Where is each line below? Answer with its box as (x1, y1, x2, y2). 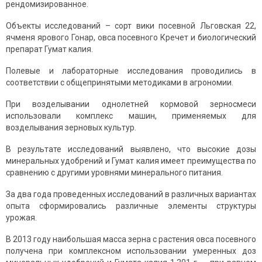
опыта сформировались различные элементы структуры (6, 201, 256, 211)
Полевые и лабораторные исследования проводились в (6, 66, 256, 76)
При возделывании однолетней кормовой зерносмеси (6, 99, 256, 109)
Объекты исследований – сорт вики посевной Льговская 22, (6, 21, 256, 31)
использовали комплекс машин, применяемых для (6, 111, 256, 121)
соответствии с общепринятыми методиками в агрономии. (6, 78, 233, 88)
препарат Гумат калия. (6, 44, 93, 54)
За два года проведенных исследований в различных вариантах (6, 189, 256, 199)
